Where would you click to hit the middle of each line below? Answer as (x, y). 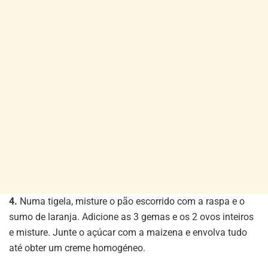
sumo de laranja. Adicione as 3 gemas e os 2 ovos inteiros (131, 217)
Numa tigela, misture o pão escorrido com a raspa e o (131, 201)
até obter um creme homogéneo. (77, 248)
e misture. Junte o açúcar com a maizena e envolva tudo (128, 232)
